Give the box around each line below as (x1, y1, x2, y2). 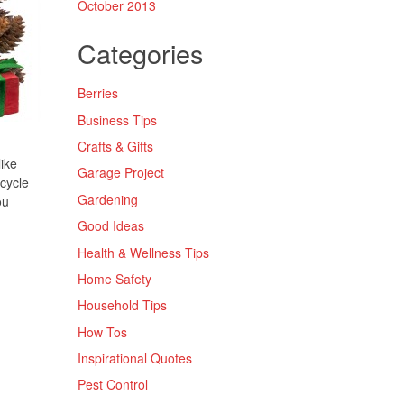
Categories (78, 33, 203, 71)
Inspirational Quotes (78, 349, 192, 368)
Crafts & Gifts (78, 137, 153, 156)
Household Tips (78, 296, 167, 315)
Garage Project (78, 163, 164, 182)
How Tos (78, 322, 127, 341)
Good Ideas (78, 216, 144, 235)
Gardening (78, 189, 138, 208)
